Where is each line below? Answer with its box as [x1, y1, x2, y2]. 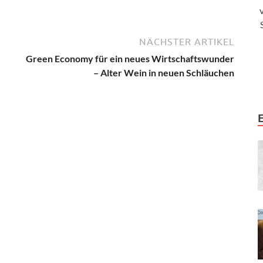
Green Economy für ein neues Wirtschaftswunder [26, 52, 234, 64]
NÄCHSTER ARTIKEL [139, 36, 234, 47]
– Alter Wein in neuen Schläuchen [93, 66, 234, 78]
